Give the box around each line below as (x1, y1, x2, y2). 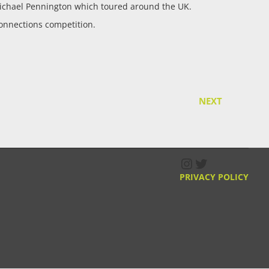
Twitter (193, 153, 241, 173)
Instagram (179, 153, 247, 173)
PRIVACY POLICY (180, 171, 249, 183)
